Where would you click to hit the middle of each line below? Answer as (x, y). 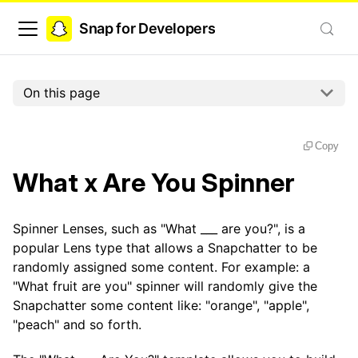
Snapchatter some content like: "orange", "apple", (161, 305)
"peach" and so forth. (77, 324)
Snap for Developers (147, 28)
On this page (61, 93)
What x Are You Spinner (154, 182)
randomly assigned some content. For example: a (161, 267)
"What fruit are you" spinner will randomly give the (165, 286)
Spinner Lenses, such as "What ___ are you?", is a (159, 228)
